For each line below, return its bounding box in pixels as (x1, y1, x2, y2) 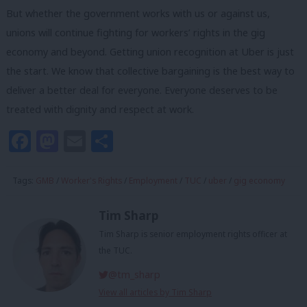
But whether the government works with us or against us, (6, 6, 270, 20)
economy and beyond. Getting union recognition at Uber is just (6, 45, 294, 58)
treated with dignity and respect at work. (6, 102, 194, 116)
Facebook (31, 125, 132, 156)
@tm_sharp (108, 268, 161, 282)
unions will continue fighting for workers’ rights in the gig (6, 25, 265, 39)
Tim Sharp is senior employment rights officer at (99, 228, 287, 241)
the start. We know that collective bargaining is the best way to (6, 64, 295, 77)
